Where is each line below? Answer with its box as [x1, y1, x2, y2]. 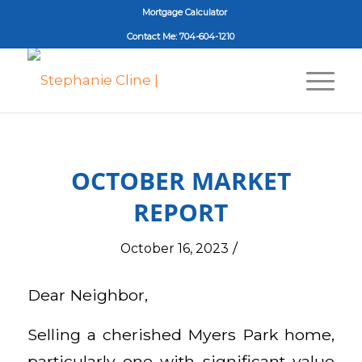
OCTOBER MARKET [70, 164, 291, 197]
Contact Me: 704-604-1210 [127, 31, 235, 42]
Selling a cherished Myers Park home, [27, 325, 335, 345]
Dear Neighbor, [27, 284, 148, 305]
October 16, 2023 [120, 241, 229, 256]
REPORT [133, 196, 229, 229]
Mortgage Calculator [142, 6, 228, 18]
